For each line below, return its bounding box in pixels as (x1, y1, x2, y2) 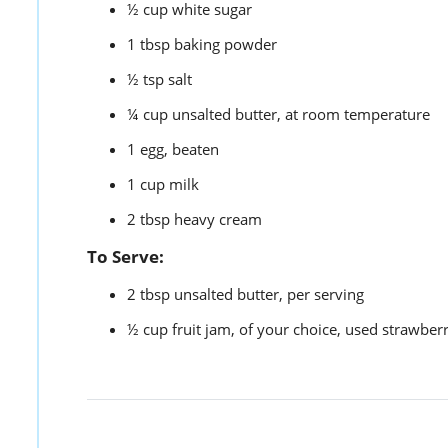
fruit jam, (172, 319, 235, 340)
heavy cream (174, 209, 262, 230)
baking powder (174, 34, 277, 55)
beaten (172, 139, 219, 160)
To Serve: (87, 245, 164, 269)
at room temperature (285, 104, 430, 125)
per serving (287, 284, 364, 305)
